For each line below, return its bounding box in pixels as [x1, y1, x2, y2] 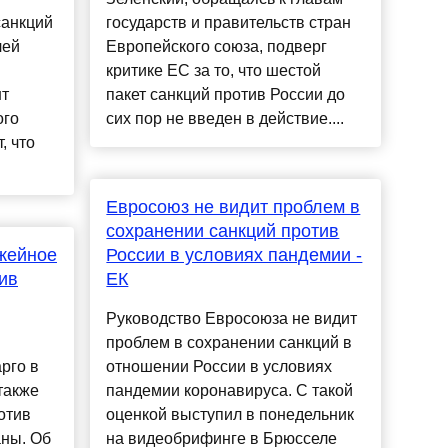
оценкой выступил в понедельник [106, 406, 355, 424]
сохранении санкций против [106, 221, 340, 242]
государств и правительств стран [106, 14, 352, 32]
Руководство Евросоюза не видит [106, 310, 358, 328]
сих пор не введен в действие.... [106, 110, 345, 128]
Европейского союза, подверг [106, 38, 328, 56]
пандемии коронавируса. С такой [106, 382, 354, 400]
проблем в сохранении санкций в [106, 334, 353, 352]
